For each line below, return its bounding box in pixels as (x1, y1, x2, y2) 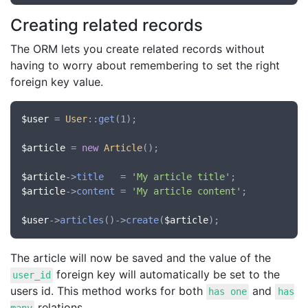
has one (208, 286, 247, 298)
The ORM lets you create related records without (10, 42, 265, 56)
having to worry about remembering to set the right (10, 58, 280, 73)
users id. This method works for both (10, 284, 206, 298)
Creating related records (10, 15, 203, 36)
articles (60, 214, 104, 226)
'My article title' (131, 171, 230, 183)
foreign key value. (10, 75, 103, 89)
